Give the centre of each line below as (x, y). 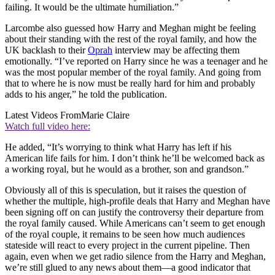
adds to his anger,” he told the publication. (86, 95)
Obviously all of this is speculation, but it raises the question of (126, 190)
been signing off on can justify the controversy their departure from (134, 212)
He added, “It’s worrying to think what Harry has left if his (118, 147)
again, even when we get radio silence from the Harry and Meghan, (135, 257)
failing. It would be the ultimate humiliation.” (92, 7)
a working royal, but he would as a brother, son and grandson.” (127, 169)
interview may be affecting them (176, 50)
